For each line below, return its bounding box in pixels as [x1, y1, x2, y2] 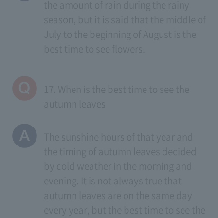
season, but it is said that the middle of [43, 12, 206, 26]
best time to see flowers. [43, 41, 145, 55]
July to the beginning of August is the [43, 27, 196, 41]
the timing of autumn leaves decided [43, 144, 197, 158]
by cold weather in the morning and [43, 159, 192, 173]
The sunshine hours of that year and [43, 129, 193, 144]
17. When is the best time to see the [43, 82, 189, 96]
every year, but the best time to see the [43, 202, 205, 217]
